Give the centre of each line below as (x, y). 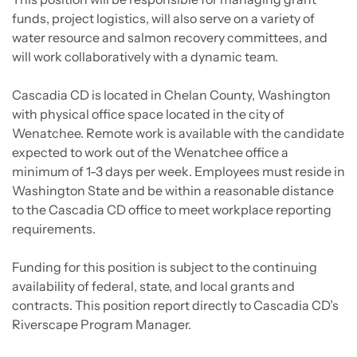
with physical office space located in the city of (148, 114)
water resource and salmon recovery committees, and (170, 38)
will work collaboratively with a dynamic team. (145, 57)
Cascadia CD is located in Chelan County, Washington (171, 95)
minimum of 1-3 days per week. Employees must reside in (178, 172)
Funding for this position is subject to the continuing (165, 267)
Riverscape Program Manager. (102, 325)
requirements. (54, 229)
